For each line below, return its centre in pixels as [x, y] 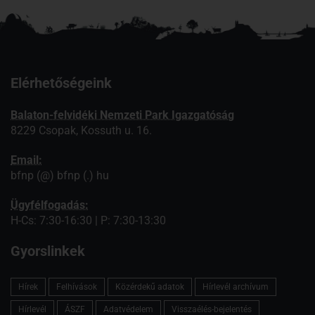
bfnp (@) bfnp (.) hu [60, 175]
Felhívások [77, 287]
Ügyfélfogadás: [50, 205]
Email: [26, 160]
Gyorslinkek [48, 251]
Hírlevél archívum [236, 287]
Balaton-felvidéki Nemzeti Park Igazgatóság [122, 115]
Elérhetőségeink [61, 83]
